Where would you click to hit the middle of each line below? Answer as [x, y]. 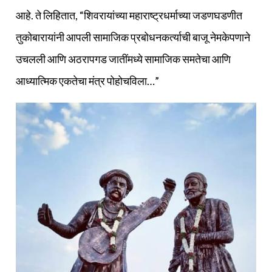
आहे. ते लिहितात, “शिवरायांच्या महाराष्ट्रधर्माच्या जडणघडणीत [129, 15]
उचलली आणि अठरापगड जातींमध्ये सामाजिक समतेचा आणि [123, 59]
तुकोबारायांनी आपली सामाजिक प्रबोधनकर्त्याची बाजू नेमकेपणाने [133, 37]
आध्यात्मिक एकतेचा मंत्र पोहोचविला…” [87, 81]
